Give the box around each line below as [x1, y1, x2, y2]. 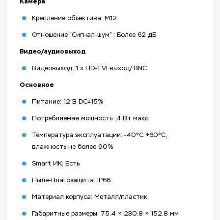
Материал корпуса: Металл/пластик [32, 193, 147, 201]
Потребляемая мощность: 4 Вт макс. [32, 114, 150, 122]
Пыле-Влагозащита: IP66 [32, 176, 110, 184]
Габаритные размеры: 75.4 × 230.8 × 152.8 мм [32, 210, 179, 218]
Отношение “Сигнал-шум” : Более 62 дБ [32, 31, 156, 39]
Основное [20, 81, 54, 89]
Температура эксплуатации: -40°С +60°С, [32, 131, 167, 139]
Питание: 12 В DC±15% [32, 98, 104, 106]
